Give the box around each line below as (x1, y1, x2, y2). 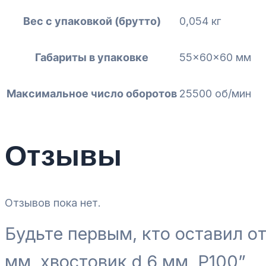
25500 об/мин (179, 87, 251, 100)
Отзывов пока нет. (5, 197, 101, 210)
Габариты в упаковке (35, 51, 148, 64)
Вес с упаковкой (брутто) (23, 15, 161, 28)
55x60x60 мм (179, 51, 251, 64)
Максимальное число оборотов (7, 87, 177, 100)
